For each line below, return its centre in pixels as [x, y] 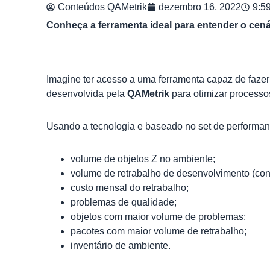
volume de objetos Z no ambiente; [143, 159]
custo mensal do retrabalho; [130, 188]
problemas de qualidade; [124, 202]
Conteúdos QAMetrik [102, 7]
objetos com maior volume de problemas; [158, 217]
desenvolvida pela [87, 94]
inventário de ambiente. [121, 246]
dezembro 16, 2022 [200, 7]
